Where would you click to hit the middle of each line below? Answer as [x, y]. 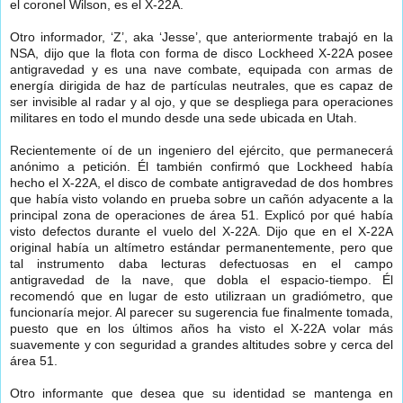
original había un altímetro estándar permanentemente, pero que [201, 248]
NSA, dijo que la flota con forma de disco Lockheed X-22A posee [201, 54]
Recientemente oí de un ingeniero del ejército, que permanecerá [201, 151]
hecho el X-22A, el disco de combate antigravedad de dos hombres [201, 183]
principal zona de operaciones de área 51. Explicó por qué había [201, 215]
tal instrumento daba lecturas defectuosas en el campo [201, 264]
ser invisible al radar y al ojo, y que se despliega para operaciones [201, 102]
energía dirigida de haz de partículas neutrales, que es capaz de [201, 86]
